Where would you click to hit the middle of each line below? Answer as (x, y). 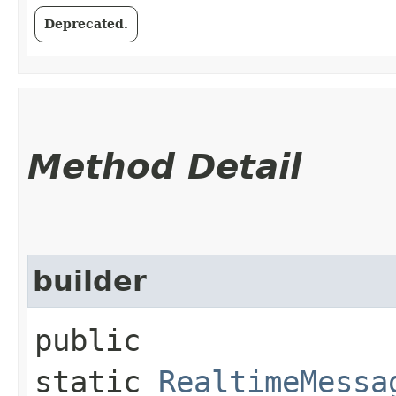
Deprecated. (86, 23)
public (88, 340)
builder (90, 281)
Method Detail (164, 166)
